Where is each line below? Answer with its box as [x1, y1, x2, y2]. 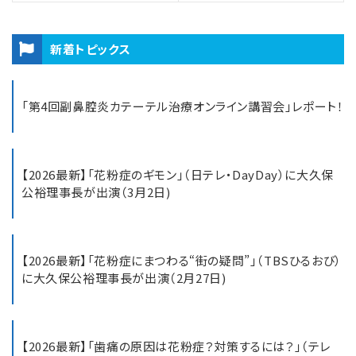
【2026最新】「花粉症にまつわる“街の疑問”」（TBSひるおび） [21, 252, 342, 269]
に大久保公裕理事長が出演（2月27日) [21, 269, 226, 287]
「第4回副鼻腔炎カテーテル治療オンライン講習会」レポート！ [21, 98, 344, 115]
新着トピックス [50, 41, 131, 58]
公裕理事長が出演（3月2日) [21, 184, 171, 201]
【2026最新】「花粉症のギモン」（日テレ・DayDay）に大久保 [21, 166, 334, 184]
